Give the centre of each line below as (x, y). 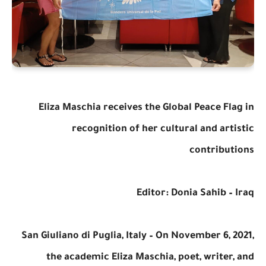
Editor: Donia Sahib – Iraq (195, 193)
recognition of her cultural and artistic (163, 129)
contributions (222, 151)
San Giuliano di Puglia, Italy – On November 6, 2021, (138, 236)
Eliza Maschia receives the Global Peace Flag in (146, 108)
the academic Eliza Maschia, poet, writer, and (150, 257)
